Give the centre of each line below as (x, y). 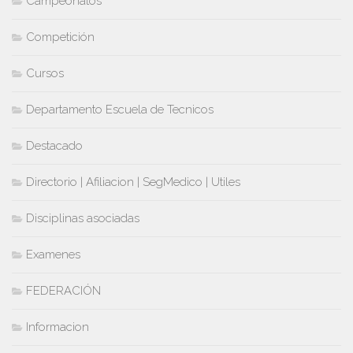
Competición (60, 37)
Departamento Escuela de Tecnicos (120, 110)
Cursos (45, 74)
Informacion (58, 327)
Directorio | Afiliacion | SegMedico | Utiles (133, 182)
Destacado (54, 146)
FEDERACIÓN (63, 291)
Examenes (53, 255)
